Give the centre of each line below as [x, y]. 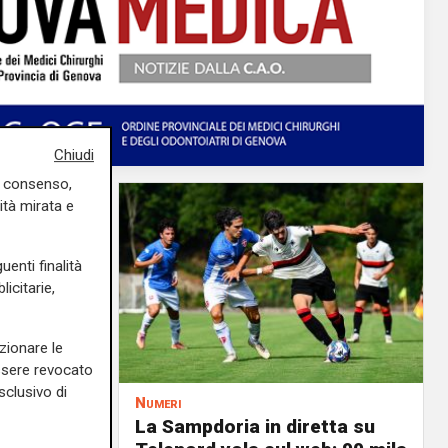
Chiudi [74, 155]
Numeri [158, 403]
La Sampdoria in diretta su [255, 426]
